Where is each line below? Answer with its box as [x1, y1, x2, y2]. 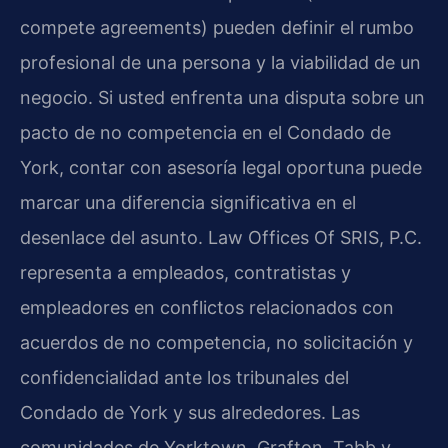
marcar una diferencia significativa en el [20, 191, 356, 213]
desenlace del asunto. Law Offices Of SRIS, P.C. [20, 226, 422, 248]
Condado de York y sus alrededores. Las [20, 401, 360, 423]
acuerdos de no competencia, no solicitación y [20, 331, 413, 353]
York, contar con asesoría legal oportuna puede [20, 156, 422, 178]
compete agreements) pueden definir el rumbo [20, 16, 414, 38]
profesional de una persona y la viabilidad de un [20, 51, 421, 73]
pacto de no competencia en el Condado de [20, 121, 391, 143]
